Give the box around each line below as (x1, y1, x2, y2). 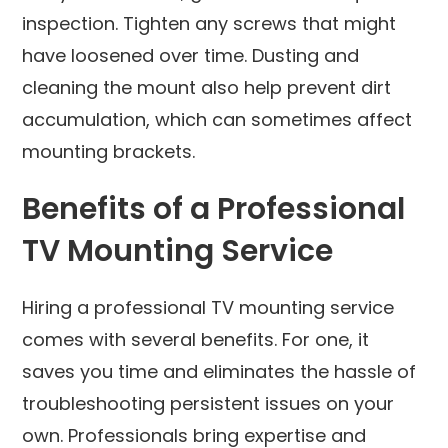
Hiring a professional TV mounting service (22, 294, 395, 320)
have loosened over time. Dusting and (22, 42, 360, 68)
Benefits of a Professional (22, 187, 406, 230)
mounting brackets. (22, 138, 196, 164)
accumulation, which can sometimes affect (22, 106, 413, 132)
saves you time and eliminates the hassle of (22, 358, 417, 384)
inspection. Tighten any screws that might (22, 10, 397, 36)
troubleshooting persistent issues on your (22, 390, 395, 416)
